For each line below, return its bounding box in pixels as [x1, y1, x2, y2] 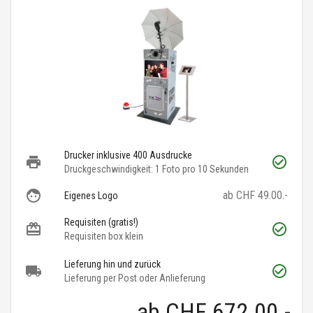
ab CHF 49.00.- [223, 189, 288, 203]
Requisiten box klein [64, 231, 143, 242]
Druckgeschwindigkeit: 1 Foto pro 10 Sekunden [64, 163, 249, 175]
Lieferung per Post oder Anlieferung [64, 272, 205, 284]
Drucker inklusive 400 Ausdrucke [64, 150, 192, 161]
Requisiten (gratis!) [64, 217, 138, 228]
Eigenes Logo [64, 190, 118, 202]
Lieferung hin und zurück [64, 259, 161, 270]
